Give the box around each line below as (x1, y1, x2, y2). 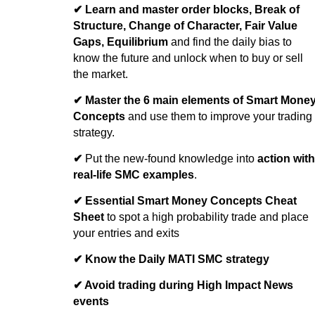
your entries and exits (72, 226, 179, 239)
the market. (72, 67, 128, 80)
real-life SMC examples (72, 168, 194, 181)
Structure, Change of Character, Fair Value (72, 19, 297, 32)
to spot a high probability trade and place (106, 210, 309, 223)
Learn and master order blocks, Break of (84, 3, 300, 15)
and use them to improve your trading (124, 110, 312, 122)
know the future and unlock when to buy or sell (72, 51, 303, 64)
